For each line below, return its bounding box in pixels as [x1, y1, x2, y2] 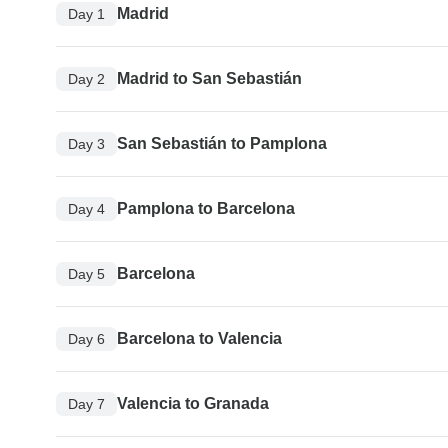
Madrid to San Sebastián [117, 70, 302, 88]
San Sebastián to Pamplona [117, 135, 327, 153]
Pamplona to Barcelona [117, 200, 295, 218]
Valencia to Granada [117, 395, 269, 413]
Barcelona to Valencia [117, 330, 282, 348]
